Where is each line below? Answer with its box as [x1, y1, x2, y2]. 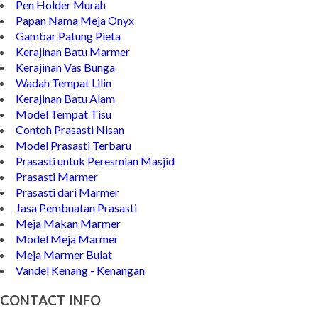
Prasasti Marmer [16, 192, 98, 206]
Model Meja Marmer [16, 254, 119, 268]
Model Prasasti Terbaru [16, 160, 131, 175]
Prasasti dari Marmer [16, 207, 119, 221]
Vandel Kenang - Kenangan [16, 285, 145, 300]
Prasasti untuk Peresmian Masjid [16, 176, 175, 190]
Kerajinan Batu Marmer [16, 67, 130, 81]
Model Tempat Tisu [16, 129, 111, 143]
